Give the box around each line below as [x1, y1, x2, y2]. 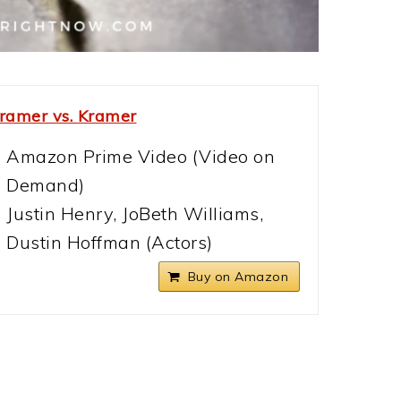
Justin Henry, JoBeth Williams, [6, 202, 263, 225]
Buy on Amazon [187, 269, 288, 285]
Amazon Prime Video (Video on [6, 145, 275, 167]
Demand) [6, 174, 85, 196]
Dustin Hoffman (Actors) [6, 231, 213, 253]
